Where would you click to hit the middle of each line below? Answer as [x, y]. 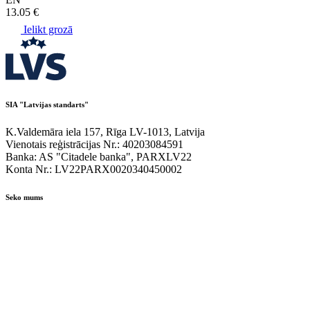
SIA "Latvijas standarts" [47, 104]
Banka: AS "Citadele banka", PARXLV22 [99, 156]
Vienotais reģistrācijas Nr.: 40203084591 [94, 144]
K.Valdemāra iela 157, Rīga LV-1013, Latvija [105, 131]
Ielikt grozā [47, 29]
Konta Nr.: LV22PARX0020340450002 [94, 169]
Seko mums [24, 197]
